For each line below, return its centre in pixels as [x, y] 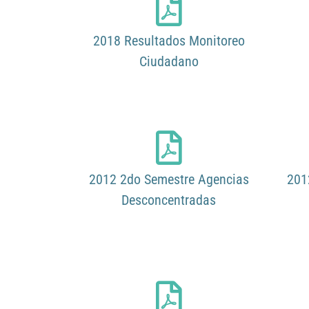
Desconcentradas [169, 200]
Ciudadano [169, 62]
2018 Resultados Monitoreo [169, 41]
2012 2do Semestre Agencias [169, 179]
